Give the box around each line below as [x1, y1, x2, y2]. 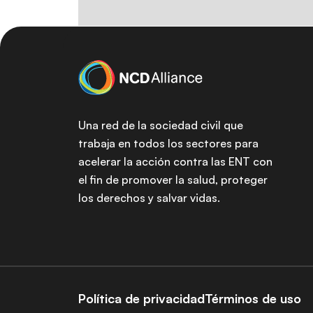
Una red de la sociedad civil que [78, 118, 243, 132]
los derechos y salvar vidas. [78, 191, 220, 205]
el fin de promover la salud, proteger [78, 173, 268, 187]
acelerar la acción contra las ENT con [78, 154, 272, 168]
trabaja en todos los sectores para [78, 136, 259, 150]
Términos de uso [205, 291, 301, 306]
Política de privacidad [78, 291, 205, 306]
